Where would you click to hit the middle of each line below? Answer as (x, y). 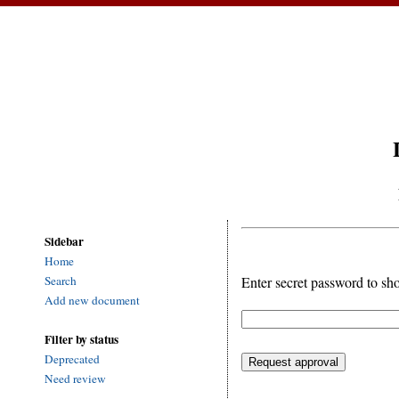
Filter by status (81, 340)
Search (61, 281)
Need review (75, 379)
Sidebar (64, 242)
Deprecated (72, 359)
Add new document (92, 301)
